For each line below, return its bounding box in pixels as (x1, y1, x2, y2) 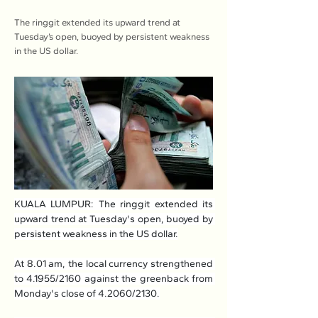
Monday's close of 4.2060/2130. (14, 287, 160, 300)
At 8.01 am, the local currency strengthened (14, 258, 213, 270)
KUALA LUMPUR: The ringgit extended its (14, 198, 213, 210)
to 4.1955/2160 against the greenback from (14, 273, 213, 285)
